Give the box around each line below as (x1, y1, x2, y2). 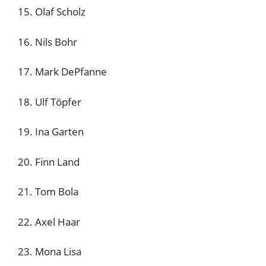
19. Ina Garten (18, 125, 84, 138)
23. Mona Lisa (18, 245, 81, 258)
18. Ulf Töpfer (18, 94, 81, 109)
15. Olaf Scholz (18, 5, 85, 18)
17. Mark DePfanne (18, 65, 107, 78)
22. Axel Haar (18, 214, 80, 229)
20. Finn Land (18, 154, 80, 169)
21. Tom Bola (18, 185, 78, 198)
